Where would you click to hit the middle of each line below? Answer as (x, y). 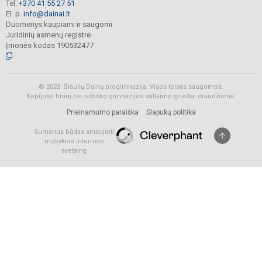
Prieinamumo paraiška (102, 112)
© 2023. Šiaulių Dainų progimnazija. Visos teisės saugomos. (131, 87)
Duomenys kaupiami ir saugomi (59, 24)
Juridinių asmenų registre (48, 35)
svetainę (74, 150)
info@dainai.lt (47, 13)
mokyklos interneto (74, 141)
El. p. (15, 13)
